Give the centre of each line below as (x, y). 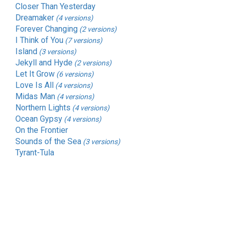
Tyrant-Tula (35, 152)
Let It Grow (35, 74)
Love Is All (35, 85)
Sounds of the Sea (48, 141)
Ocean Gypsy (39, 119)
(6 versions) (75, 74)
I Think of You (39, 40)
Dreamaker (35, 17)
